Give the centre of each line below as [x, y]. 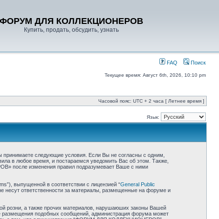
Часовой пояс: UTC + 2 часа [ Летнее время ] [151, 101]
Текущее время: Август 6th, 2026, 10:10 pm [155, 75]
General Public [137, 184]
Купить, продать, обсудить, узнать [71, 30]
